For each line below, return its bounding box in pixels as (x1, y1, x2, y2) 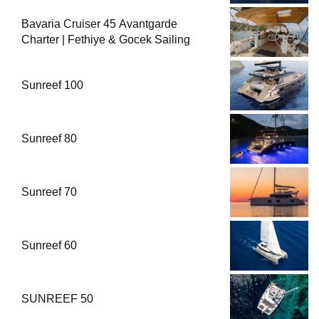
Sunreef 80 (21, 132, 77, 145)
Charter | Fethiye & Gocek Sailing (21, 33, 190, 46)
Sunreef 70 (21, 185, 77, 198)
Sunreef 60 (21, 239, 77, 251)
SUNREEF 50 (21, 292, 93, 305)
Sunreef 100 (21, 78, 86, 91)
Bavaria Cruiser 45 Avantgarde (21, 17, 177, 30)
